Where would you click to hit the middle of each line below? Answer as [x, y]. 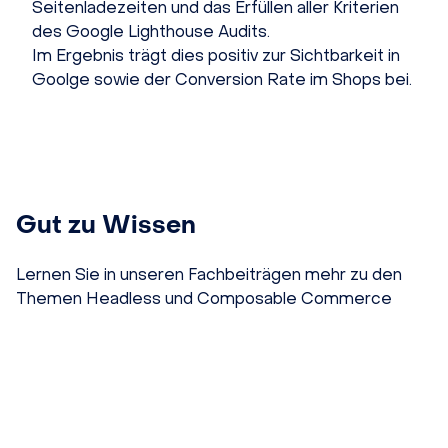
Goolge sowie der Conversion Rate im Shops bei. [222, 79]
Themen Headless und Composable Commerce [204, 298]
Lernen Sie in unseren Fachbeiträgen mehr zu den [209, 274]
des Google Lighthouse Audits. [151, 31]
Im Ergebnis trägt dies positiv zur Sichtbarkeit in [216, 55]
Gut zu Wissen [106, 224]
